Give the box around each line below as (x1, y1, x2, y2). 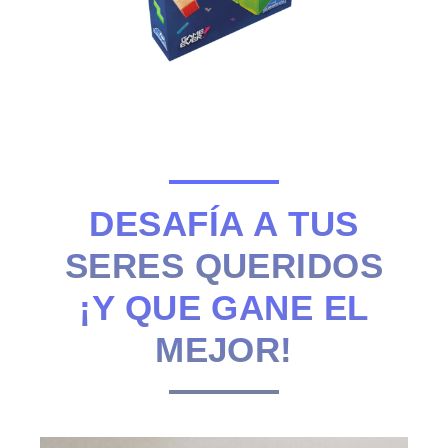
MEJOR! (155, 329, 293, 369)
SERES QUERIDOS (64, 245, 384, 285)
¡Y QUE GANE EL (79, 287, 369, 327)
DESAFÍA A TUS (89, 203, 359, 243)
